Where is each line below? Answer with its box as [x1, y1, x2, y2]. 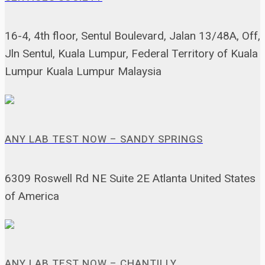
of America [5, 189, 59, 203]
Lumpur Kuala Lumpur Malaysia [5, 64, 161, 79]
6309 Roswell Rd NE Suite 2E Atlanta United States [5, 171, 256, 185]
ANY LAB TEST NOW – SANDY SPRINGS [5, 132, 203, 147]
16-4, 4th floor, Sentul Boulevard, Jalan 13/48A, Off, [5, 29, 260, 43]
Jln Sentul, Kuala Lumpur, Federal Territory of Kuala [5, 47, 258, 61]
